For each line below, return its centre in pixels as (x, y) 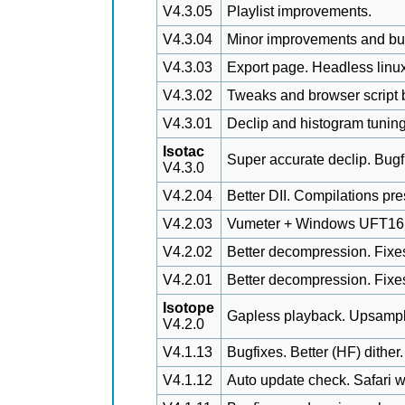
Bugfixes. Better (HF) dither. (315, 352)
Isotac (184, 151)
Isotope (188, 308)
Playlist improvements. (299, 11)
